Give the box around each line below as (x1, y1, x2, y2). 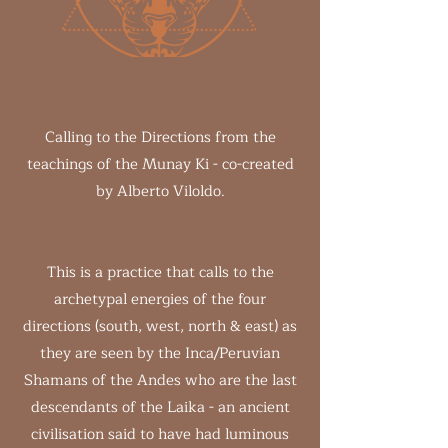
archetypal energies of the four (54, 287, 266, 312)
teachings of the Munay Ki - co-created (26, 152, 294, 177)
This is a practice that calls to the (46, 260, 274, 285)
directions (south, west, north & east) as (23, 314, 297, 339)
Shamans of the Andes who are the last (23, 368, 297, 393)
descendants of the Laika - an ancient (30, 395, 290, 420)
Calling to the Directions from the (44, 125, 276, 150)
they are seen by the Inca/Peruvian (40, 341, 280, 366)
